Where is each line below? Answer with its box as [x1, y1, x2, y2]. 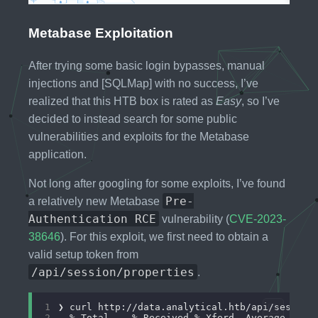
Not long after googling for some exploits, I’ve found [28, 177, 285, 190]
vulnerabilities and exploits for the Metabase [28, 130, 249, 143]
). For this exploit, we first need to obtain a [60, 230, 268, 243]
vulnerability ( [159, 212, 229, 225]
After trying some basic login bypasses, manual [28, 59, 265, 72]
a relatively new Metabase [28, 194, 163, 207]
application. [28, 148, 87, 160]
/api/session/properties [31, 265, 194, 279]
